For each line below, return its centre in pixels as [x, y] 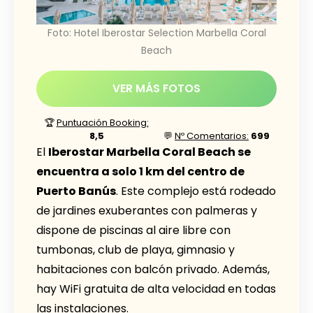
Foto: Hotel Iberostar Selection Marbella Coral [156, 33]
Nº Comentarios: [212, 136]
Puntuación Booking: [102, 123]
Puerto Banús [76, 191]
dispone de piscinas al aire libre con [133, 231]
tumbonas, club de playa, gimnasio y [136, 250]
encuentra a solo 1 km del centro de [140, 172]
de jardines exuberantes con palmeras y [147, 211]
